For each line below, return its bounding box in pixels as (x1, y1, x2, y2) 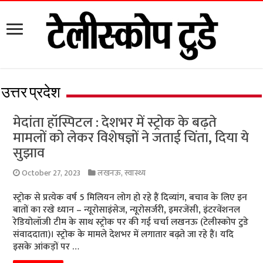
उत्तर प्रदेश (1, 86, 61, 102)
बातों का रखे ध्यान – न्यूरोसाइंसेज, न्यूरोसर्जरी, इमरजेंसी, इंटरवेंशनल (13, 202, 241, 218)
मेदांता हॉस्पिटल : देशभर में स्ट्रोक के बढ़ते (13, 111, 217, 134)
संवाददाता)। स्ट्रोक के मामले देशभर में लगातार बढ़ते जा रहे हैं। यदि (13, 227, 234, 242)
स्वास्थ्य (124, 167, 146, 180)
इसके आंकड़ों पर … (13, 239, 80, 255)
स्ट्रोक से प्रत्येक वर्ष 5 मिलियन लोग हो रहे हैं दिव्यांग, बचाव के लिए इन (13, 190, 248, 205)
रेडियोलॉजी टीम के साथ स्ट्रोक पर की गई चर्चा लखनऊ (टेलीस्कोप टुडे (13, 214, 249, 230)
